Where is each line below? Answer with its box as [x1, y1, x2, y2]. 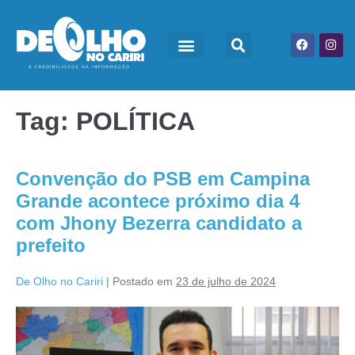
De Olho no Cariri [16, 274, 103, 288]
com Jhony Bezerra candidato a [16, 212, 302, 234]
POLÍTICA [76, 106, 195, 136]
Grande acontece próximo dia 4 [16, 189, 300, 212]
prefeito [16, 234, 86, 256]
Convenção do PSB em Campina [16, 167, 310, 189]
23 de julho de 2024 [176, 274, 276, 288]
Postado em [113, 274, 173, 288]
